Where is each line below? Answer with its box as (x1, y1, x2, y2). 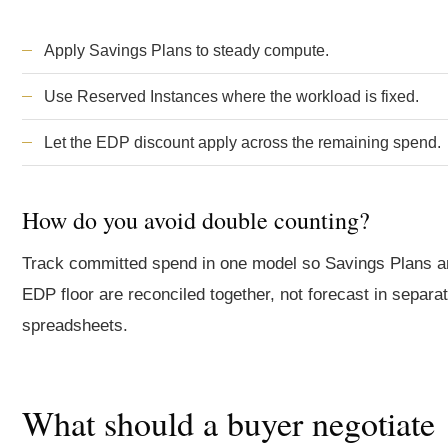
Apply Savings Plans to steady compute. (44, 42, 329, 59)
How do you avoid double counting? (22, 204, 370, 236)
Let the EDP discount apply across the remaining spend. (44, 134, 441, 151)
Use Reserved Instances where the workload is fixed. (44, 88, 419, 105)
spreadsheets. (22, 316, 128, 335)
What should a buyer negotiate (22, 400, 435, 446)
